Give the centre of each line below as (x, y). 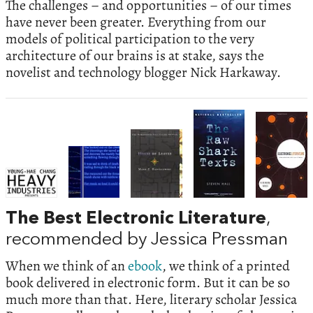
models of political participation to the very (130, 39)
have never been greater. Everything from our (136, 22)
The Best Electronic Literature (136, 219)
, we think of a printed (226, 266)
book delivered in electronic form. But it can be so (148, 283)
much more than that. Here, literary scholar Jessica (151, 300)
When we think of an (67, 266)
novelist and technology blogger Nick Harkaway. (143, 73)
